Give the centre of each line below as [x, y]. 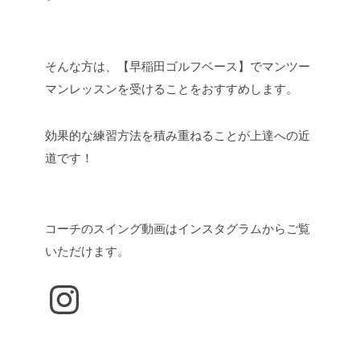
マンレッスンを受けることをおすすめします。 [172, 89]
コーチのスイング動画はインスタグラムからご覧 [178, 229]
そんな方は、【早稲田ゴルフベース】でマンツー [178, 67]
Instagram [130, 298]
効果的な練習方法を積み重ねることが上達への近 [178, 136]
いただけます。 [87, 252]
